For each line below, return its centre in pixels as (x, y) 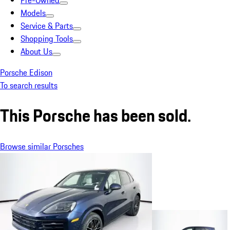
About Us (36, 51)
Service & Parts (47, 26)
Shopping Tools (47, 39)
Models (33, 13)
